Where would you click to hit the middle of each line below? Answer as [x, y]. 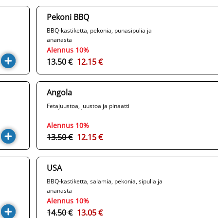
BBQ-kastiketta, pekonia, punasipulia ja [99, 31]
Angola [59, 93]
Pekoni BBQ [68, 17]
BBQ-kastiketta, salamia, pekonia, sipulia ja [105, 182]
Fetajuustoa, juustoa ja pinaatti [88, 106]
